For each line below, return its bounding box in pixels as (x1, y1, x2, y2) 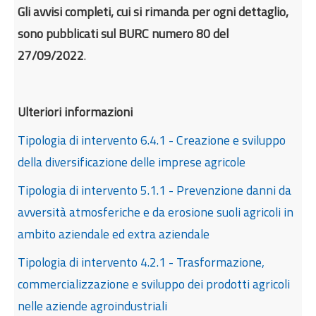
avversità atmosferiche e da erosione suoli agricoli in (18, 202, 294, 221)
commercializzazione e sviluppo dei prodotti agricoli (18, 274, 291, 293)
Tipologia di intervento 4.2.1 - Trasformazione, (18, 252, 265, 272)
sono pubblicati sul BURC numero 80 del (18, 23, 229, 43)
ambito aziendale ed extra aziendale (18, 224, 210, 243)
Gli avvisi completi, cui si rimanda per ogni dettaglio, (18, 1, 289, 21)
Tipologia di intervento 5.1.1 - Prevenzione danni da (18, 180, 292, 200)
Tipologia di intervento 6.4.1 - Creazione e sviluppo (18, 130, 286, 150)
